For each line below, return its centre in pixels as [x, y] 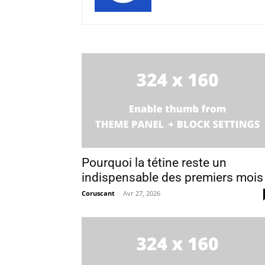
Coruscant [98, 193]
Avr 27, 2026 [142, 193]
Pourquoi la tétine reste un [154, 163]
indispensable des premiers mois [172, 177]
